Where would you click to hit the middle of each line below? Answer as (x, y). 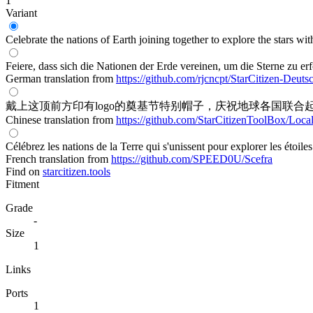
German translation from (61, 78)
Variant (21, 13)
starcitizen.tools (77, 171)
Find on (23, 171)
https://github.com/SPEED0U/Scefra (192, 159)
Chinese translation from (61, 119)
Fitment (22, 184)
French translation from (58, 159)
